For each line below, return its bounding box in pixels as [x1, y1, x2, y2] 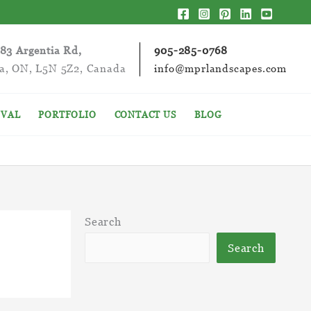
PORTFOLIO [38, 109, 96, 120]
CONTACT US [114, 109, 176, 120]
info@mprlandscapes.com [154, 62, 287, 74]
